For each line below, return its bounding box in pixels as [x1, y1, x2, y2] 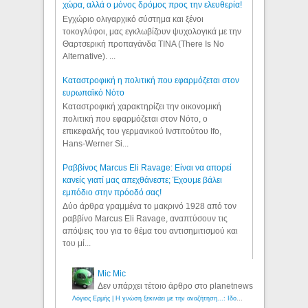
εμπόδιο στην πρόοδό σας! [63, 187, 162, 197]
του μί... [63, 239, 91, 249]
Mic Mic [98, 268, 126, 278]
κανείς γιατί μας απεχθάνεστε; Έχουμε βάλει [63, 175, 223, 185]
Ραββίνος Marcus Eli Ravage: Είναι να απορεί [63, 162, 232, 173]
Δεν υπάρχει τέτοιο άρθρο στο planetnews [98, 280, 254, 291]
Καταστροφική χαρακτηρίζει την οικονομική [63, 101, 222, 111]
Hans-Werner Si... [63, 138, 129, 148]
